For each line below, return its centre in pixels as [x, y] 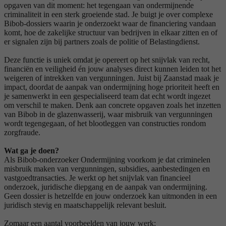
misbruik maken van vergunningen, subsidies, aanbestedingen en [107, 168]
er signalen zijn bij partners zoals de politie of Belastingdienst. [102, 41]
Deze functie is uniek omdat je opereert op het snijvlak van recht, [107, 60]
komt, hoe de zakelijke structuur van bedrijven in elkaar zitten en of [111, 32]
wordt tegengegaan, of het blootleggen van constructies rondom [105, 123]
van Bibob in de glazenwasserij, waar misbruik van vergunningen [108, 114]
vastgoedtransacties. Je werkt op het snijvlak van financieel [97, 178]
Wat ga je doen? [32, 150]
